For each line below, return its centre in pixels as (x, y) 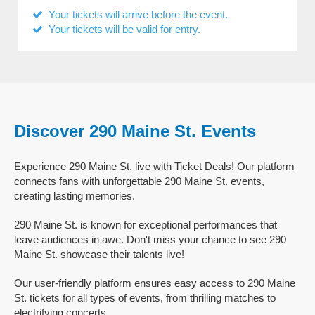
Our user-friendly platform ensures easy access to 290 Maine (155, 283)
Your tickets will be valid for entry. (122, 29)
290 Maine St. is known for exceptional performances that (146, 225)
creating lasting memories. (75, 196)
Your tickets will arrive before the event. (135, 14)
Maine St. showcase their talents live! (99, 254)
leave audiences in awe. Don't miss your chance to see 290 (150, 239)
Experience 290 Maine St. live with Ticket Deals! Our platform (154, 166)
